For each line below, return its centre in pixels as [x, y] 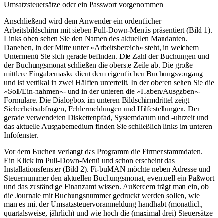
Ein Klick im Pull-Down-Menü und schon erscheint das [89, 161]
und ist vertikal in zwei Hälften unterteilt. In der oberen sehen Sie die [109, 83]
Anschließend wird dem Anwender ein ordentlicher [82, 21]
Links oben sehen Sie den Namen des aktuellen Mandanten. [96, 39]
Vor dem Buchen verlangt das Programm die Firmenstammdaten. [103, 152]
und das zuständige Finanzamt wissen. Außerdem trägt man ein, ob [106, 187]
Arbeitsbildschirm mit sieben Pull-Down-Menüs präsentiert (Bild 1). [108, 30]
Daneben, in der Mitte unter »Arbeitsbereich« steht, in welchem [101, 48]
